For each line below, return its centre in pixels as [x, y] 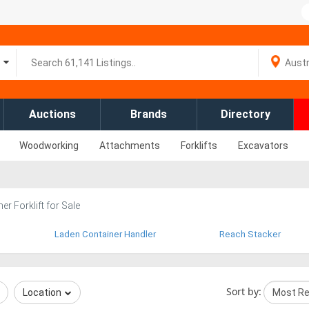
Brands [149, 114]
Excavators [263, 146]
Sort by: [244, 291]
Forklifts [199, 146]
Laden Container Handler [105, 234]
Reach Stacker [250, 234]
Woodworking [49, 146]
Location [42, 292]
